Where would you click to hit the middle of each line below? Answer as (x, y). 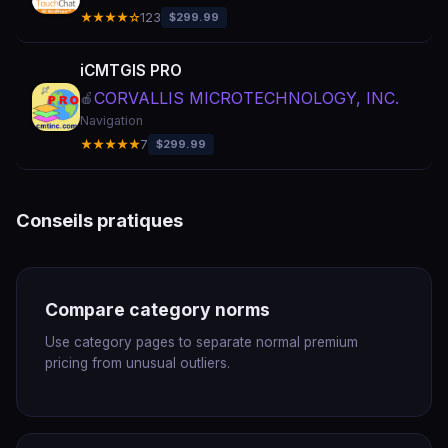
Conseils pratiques (99, 220)
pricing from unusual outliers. (137, 363)
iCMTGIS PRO (131, 70)
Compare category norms (157, 309)
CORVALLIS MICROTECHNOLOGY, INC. (246, 98)
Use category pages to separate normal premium (201, 342)
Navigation (111, 120)
